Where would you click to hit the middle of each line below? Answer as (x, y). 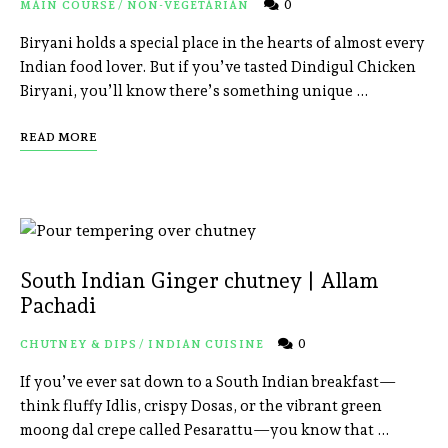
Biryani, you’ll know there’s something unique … (194, 91)
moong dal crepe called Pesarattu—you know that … (205, 430)
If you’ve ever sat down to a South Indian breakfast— (208, 382)
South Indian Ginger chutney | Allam (199, 281)
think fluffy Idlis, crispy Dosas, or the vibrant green (201, 406)
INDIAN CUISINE (206, 345)
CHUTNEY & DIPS (79, 345)
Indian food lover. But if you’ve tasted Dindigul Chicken (218, 67)
